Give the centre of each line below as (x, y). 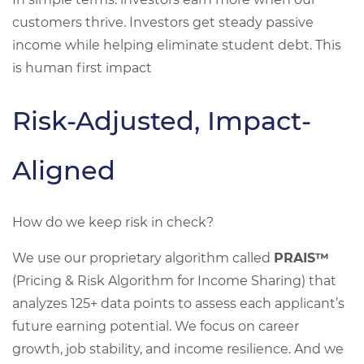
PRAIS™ (301, 258)
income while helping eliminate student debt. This (177, 45)
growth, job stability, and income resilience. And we (178, 349)
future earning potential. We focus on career (156, 326)
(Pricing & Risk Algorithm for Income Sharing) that (174, 281)
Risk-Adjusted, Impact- (162, 121)
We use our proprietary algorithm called (143, 258)
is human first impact (84, 68)
